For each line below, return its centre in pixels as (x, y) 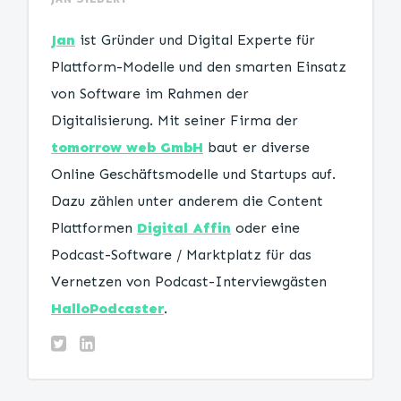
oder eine (265, 228)
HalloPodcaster (107, 308)
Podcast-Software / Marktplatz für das (181, 255)
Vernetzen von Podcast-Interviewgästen (189, 282)
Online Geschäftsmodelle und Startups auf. (193, 174)
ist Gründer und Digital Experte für (195, 40)
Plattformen (94, 228)
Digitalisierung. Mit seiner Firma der (175, 120)
